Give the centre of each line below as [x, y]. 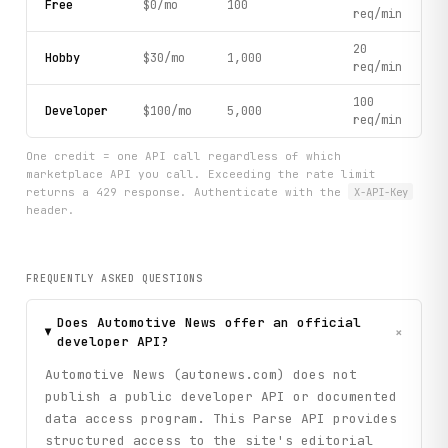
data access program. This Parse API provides [220, 419]
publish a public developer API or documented [220, 397]
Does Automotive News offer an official [208, 323]
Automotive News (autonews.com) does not [200, 375]
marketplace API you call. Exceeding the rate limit [201, 173]
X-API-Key [380, 191]
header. [51, 209]
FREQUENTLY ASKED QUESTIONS [115, 278]
